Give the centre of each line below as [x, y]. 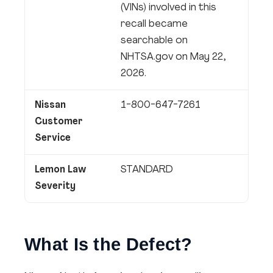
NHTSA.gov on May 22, [173, 57]
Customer [59, 122]
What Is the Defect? [108, 244]
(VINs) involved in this [168, 8]
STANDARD [147, 170]
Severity [55, 186]
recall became [154, 24]
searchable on [154, 41]
